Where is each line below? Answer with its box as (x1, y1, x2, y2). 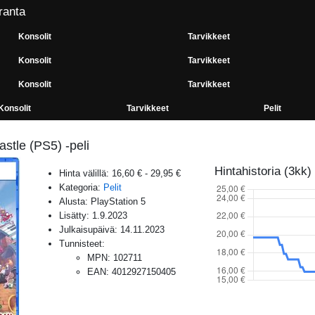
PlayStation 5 (91, 195, 146, 207)
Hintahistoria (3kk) (214, 165, 311, 178)
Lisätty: (59, 210, 92, 221)
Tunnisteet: (59, 238, 105, 249)
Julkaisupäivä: (59, 224, 120, 235)
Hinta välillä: (59, 167, 112, 179)
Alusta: (59, 195, 91, 207)
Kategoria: (59, 181, 103, 193)
